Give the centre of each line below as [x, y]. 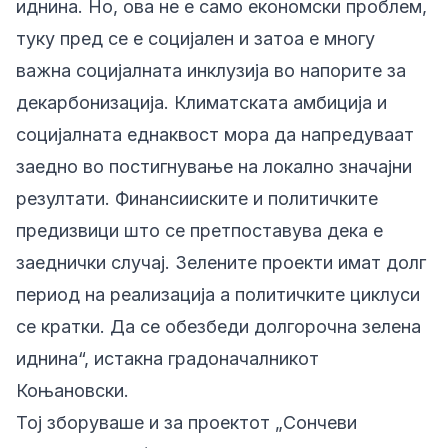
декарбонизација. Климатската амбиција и [201, 102]
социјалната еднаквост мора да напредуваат [215, 134]
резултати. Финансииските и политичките [197, 198]
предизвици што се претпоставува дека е [199, 230]
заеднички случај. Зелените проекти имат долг [221, 262]
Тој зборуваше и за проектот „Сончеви [186, 422]
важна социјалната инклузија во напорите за [211, 70]
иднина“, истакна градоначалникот [167, 358]
